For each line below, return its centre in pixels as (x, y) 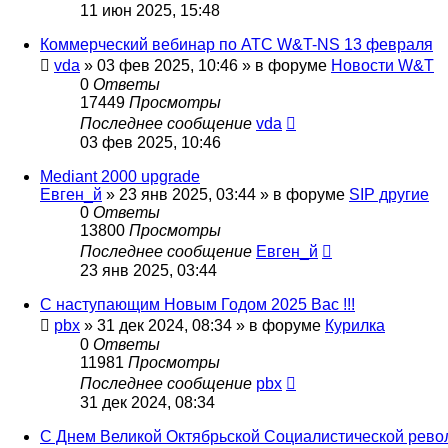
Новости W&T (382, 66)
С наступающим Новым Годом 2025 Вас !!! (197, 305)
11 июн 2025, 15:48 (150, 11)
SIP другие (389, 195)
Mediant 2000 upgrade (120, 177)
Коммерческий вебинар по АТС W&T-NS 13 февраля (236, 45)
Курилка (355, 326)
